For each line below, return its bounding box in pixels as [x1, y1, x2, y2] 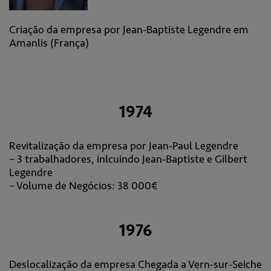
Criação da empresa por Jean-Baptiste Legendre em [9, 23, 249, 36]
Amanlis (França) [9, 36, 89, 50]
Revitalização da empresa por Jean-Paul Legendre [9, 139, 238, 152]
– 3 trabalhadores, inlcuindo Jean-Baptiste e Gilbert [9, 152, 247, 166]
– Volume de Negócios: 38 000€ [9, 179, 158, 192]
